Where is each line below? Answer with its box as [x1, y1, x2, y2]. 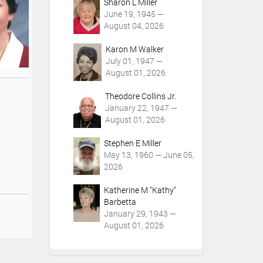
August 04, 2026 [103, 20, 164, 31]
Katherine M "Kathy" [103, 184, 176, 195]
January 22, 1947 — [104, 102, 177, 113]
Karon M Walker [105, 43, 164, 55]
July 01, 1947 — [105, 55, 163, 66]
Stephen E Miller [103, 137, 161, 149]
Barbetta [103, 196, 136, 207]
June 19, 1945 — [103, 8, 164, 19]
